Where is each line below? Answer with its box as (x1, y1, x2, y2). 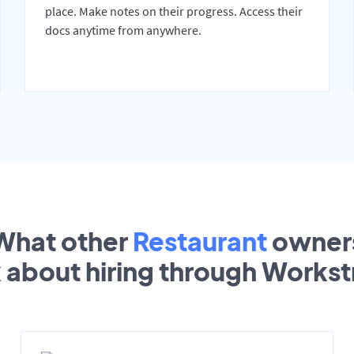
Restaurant (133, 225, 267, 258)
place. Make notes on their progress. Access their (44, 3, 303, 20)
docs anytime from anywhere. (44, 22, 201, 39)
